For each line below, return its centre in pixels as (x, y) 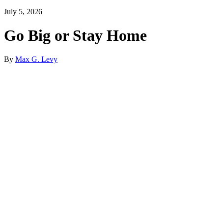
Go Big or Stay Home (75, 35)
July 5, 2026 (23, 11)
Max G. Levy (36, 59)
